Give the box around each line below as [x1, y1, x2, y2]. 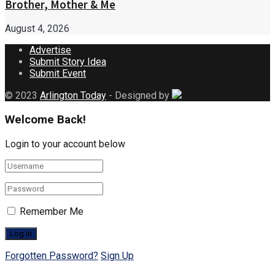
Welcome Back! [5, 113, 86, 127]
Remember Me [20, 205, 83, 217]
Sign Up [101, 249, 134, 261]
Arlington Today [40, 90, 106, 102]
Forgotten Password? [5, 249, 98, 261]
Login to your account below [5, 137, 125, 150]
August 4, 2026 [5, 23, 69, 35]
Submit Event [29, 68, 86, 80]
